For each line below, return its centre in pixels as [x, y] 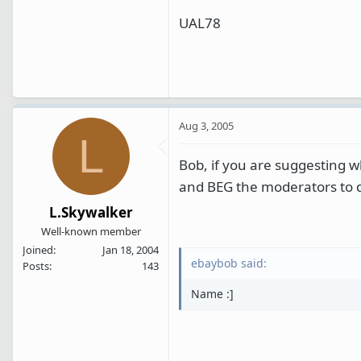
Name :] [212, 294]
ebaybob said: [229, 263]
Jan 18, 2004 [131, 250]
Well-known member [91, 232]
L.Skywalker [91, 213]
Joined [38, 250]
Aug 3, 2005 [206, 125]
